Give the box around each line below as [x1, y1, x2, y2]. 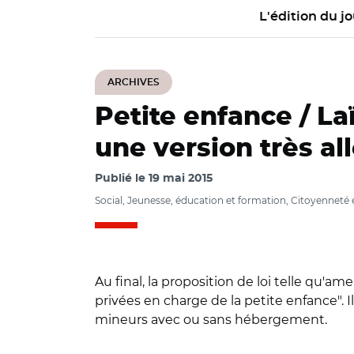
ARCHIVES [107, 77, 160, 87]
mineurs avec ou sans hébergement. [95, 312, 327, 327]
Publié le [95, 173, 149, 184]
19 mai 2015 [149, 173, 213, 184]
